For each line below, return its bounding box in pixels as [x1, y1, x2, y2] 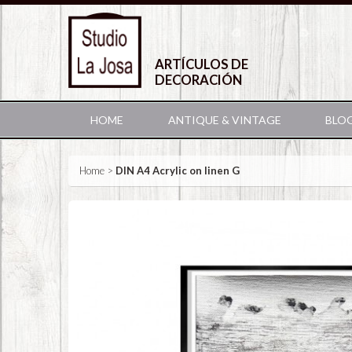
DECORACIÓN [155, 72, 242, 88]
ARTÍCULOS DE [155, 57, 248, 72]
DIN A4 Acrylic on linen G [115, 164, 240, 177]
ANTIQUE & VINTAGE [167, 113, 281, 126]
